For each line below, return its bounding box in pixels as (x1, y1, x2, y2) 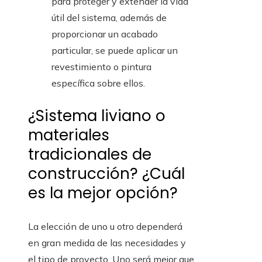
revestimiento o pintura (51, 61, 151, 73)
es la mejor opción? (28, 182, 178, 204)
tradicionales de (28, 144, 151, 166)
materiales (28, 125, 109, 146)
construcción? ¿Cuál (28, 163, 185, 185)
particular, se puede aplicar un (51, 44, 178, 57)
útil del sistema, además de (51, 12, 167, 24)
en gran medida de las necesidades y (28, 237, 186, 249)
